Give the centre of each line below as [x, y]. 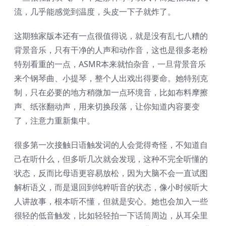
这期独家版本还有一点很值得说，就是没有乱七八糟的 [111, 36]
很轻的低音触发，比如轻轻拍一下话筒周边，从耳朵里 [111, 215]
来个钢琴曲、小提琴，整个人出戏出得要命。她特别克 [111, 78]
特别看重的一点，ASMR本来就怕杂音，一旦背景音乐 [110, 64]
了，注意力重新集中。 [54, 120]
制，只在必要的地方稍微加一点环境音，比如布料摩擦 [111, 92]
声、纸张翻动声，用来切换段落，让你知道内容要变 [107, 106]
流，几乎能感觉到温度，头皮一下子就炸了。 [95, 11]
